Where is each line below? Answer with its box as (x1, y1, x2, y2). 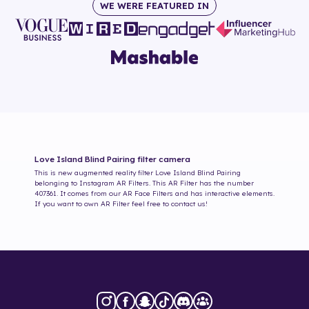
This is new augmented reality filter (34, 168, 153, 178)
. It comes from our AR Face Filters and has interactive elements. (57, 189, 275, 199)
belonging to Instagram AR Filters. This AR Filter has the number (34, 179, 254, 188)
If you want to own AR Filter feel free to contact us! (34, 199, 208, 209)
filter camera (135, 154, 190, 165)
